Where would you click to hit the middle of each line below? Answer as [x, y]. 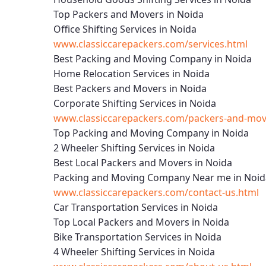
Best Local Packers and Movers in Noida [143, 163]
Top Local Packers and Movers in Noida [141, 222]
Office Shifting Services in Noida [125, 29]
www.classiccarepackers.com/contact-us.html [156, 192]
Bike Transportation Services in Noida [137, 237]
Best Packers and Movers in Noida [130, 88]
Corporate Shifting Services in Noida [135, 103]
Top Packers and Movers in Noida [129, 14]
